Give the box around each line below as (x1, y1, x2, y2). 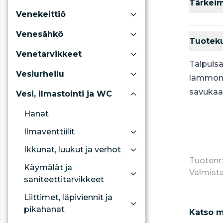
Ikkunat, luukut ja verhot (24, 145, 121, 154)
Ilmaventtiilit (24, 127, 75, 136)
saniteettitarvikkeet (24, 175, 104, 184)
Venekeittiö (16, 9, 66, 19)
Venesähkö (16, 29, 63, 39)
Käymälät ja (24, 163, 72, 172)
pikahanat (24, 205, 65, 214)
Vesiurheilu (16, 69, 64, 79)
